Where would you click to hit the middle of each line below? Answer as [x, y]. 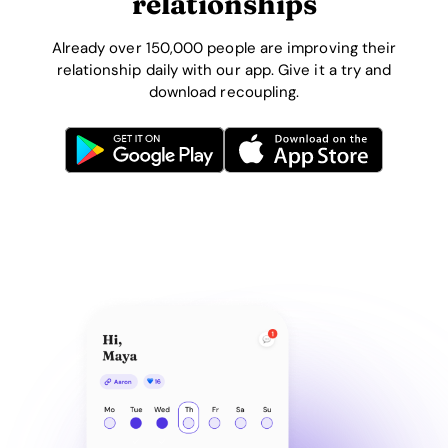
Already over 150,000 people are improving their [224, 48]
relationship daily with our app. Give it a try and [224, 70]
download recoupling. [224, 92]
